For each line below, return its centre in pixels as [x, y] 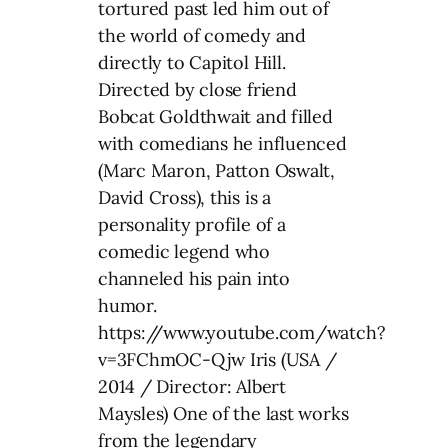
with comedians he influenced [222, 143]
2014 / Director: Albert [192, 386]
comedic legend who [184, 251]
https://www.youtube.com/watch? [242, 332]
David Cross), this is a [184, 197]
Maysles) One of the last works [223, 413]
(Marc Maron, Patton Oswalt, [217, 170]
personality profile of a [192, 224]
